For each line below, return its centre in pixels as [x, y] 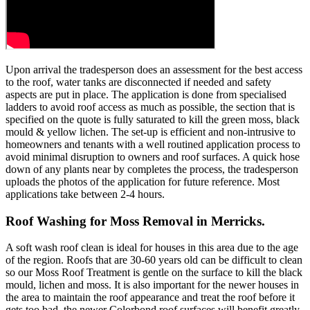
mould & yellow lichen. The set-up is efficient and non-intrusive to [151, 131]
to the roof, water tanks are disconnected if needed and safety [138, 82]
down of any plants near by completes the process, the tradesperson [152, 169]
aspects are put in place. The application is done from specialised [146, 94]
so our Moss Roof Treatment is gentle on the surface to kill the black [154, 273]
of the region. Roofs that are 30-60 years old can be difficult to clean [154, 260]
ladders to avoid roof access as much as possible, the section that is [150, 107]
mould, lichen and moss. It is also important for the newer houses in [152, 285]
